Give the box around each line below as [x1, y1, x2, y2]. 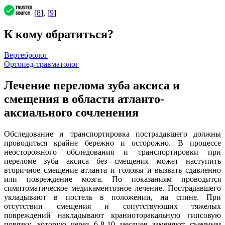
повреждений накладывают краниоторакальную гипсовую [4, 211, 221, 220]
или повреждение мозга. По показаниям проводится [4, 175, 221, 184]
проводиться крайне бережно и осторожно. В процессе [4, 139, 221, 148]
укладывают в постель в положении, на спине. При [4, 193, 221, 202]
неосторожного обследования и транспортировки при [4, 148, 221, 157]
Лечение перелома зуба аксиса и [4, 79, 180, 92]
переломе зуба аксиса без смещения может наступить [4, 157, 221, 166]
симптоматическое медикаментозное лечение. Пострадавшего [4, 184, 221, 193]
